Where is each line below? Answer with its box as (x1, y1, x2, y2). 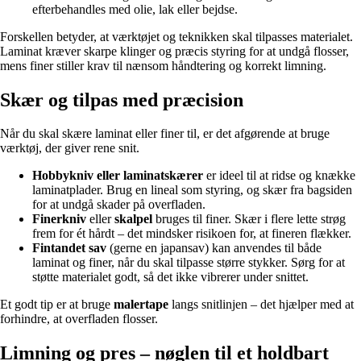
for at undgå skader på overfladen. (32, 197, 205, 212)
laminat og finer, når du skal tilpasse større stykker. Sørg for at (32, 255, 345, 270)
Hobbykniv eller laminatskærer (32, 168, 203, 183)
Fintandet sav (32, 241, 106, 255)
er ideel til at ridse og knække (203, 168, 355, 183)
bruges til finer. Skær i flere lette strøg (152, 212, 346, 226)
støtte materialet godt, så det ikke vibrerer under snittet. (32, 270, 309, 284)
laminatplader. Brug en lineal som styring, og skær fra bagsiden (32, 183, 352, 197)
